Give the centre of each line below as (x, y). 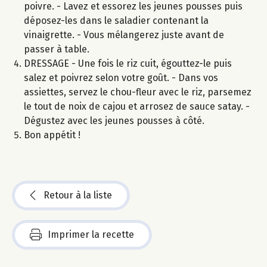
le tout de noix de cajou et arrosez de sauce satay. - (137, 106)
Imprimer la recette (91, 234)
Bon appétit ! (52, 135)
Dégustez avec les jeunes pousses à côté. (114, 120)
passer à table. (57, 49)
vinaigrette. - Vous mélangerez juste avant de (124, 35)
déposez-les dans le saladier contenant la (116, 20)
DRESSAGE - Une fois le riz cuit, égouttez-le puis (128, 63)
